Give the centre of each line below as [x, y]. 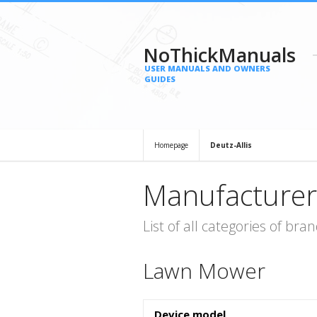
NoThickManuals [219, 55]
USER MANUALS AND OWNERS [207, 68]
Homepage [171, 145]
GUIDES [160, 79]
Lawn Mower [204, 271]
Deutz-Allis [231, 145]
